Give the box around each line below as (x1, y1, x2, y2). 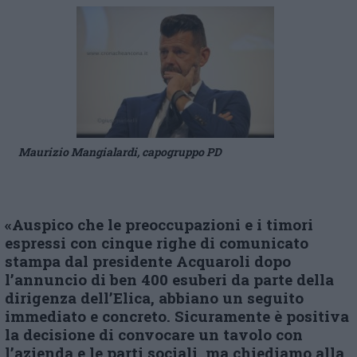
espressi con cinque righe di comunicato (5, 233, 308, 253)
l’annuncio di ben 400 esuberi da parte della (5, 269, 334, 290)
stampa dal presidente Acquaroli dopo (5, 251, 291, 272)
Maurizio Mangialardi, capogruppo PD (18, 144, 222, 160)
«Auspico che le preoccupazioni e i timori (5, 214, 313, 235)
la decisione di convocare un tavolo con (5, 324, 303, 345)
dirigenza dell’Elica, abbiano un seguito (5, 288, 304, 308)
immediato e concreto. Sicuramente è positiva (5, 306, 349, 327)
